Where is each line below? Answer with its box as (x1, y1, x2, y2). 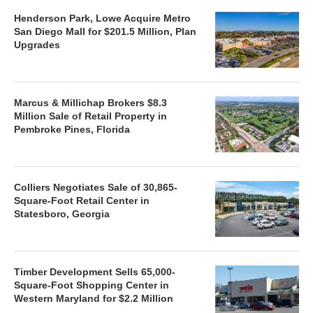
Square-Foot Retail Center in (14, 194, 150, 206)
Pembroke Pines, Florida (14, 123, 130, 135)
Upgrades (14, 38, 60, 50)
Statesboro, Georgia (14, 208, 110, 219)
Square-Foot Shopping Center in (14, 279, 169, 291)
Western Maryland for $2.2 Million (14, 292, 173, 304)
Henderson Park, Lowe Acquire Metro (14, 12, 191, 24)
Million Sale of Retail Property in (14, 110, 167, 122)
